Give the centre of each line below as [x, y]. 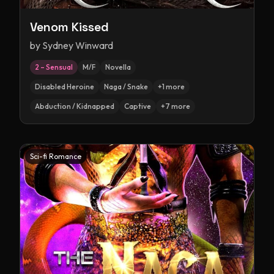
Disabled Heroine [65, 87]
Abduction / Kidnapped [75, 106]
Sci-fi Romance [56, 156]
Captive [138, 106]
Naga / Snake [126, 87]
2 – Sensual [54, 67]
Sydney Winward [78, 45]
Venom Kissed [69, 27]
